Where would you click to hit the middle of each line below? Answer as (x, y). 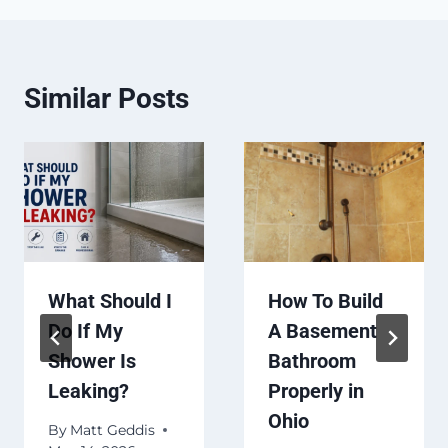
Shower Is (92, 361)
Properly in (316, 391)
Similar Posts (106, 99)
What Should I (110, 301)
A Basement (322, 331)
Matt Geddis (113, 429)
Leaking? (88, 391)
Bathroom (312, 361)
